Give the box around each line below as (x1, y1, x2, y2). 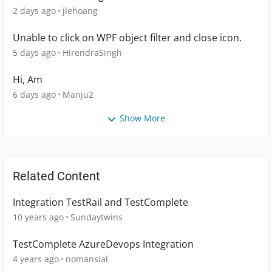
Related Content (13, 168, 100, 183)
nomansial (66, 253, 108, 265)
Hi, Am (13, 73, 42, 87)
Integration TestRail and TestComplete (13, 195, 188, 209)
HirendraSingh (63, 47, 122, 59)
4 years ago (13, 253, 59, 265)
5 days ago (13, 47, 56, 59)
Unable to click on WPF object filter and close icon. (13, 31, 242, 45)
